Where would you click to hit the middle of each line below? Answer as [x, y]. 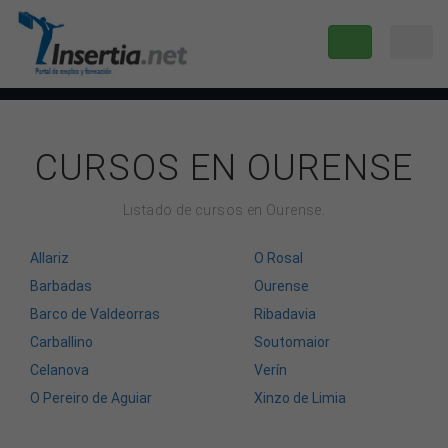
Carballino [61, 341]
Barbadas [61, 285]
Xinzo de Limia [300, 397]
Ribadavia [285, 313]
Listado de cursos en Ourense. [224, 209]
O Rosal [278, 257]
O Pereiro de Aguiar [91, 397]
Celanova [59, 369]
